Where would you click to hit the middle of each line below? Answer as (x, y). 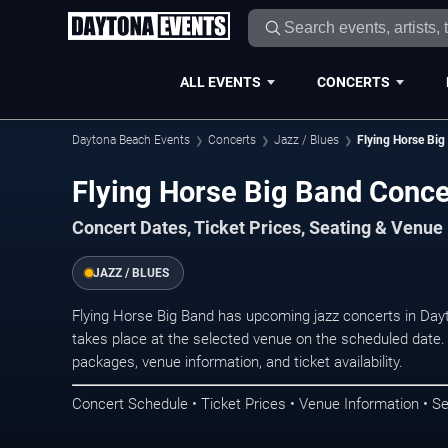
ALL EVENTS (220, 81)
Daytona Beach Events (131, 140)
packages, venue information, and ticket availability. (237, 361)
